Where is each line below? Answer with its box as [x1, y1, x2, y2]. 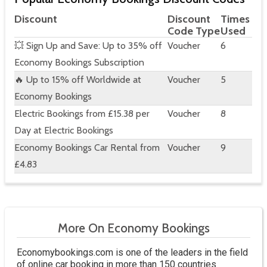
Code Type [167, 24, 220, 38]
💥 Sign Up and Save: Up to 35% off [14, 40, 162, 52]
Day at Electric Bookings [14, 125, 113, 136]
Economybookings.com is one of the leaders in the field [17, 247, 248, 259]
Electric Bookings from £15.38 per [14, 108, 150, 120]
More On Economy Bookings [57, 221, 210, 236]
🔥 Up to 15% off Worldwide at [14, 74, 141, 86]
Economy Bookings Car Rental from [14, 142, 160, 154]
